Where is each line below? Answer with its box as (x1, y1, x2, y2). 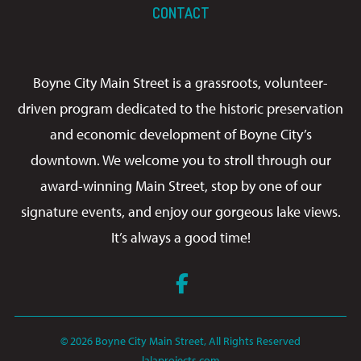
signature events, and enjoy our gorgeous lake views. (20, 202, 341, 222)
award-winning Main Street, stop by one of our (39, 176, 322, 196)
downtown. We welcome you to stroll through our (30, 151, 331, 170)
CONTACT (151, 4, 210, 23)
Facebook (188, 269, 270, 297)
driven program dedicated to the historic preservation (18, 99, 343, 118)
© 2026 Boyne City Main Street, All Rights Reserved (60, 334, 301, 348)
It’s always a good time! (110, 228, 251, 247)
